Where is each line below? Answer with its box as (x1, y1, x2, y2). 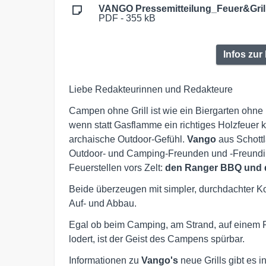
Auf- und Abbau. (69, 198, 137, 208)
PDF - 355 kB (99, 12, 156, 23)
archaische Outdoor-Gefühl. (69, 134, 187, 144)
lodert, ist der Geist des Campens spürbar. (69, 233, 245, 244)
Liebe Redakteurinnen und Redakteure (69, 84, 233, 94)
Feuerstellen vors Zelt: (69, 162, 165, 173)
